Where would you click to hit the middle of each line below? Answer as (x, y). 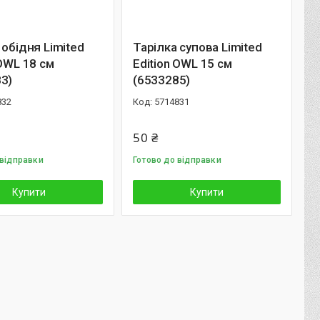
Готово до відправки (177, 160)
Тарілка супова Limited (197, 47)
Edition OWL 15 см (182, 64)
